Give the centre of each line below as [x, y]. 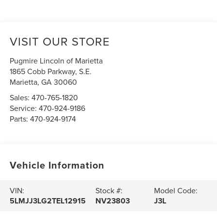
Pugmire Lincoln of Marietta [56, 61]
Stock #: [109, 191]
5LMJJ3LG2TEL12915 [48, 201]
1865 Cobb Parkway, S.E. [51, 71]
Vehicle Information [57, 165]
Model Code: [176, 191]
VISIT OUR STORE [60, 41]
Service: [24, 108]
